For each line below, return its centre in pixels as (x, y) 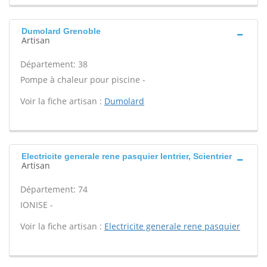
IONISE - (37, 205)
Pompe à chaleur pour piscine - (83, 80)
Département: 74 (54, 189)
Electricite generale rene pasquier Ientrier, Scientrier (127, 156)
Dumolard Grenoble (61, 31)
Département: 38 (54, 64)
